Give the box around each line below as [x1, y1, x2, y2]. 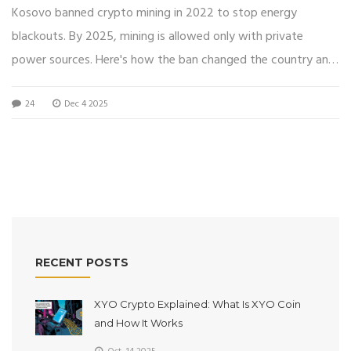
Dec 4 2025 [62, 96, 108, 112]
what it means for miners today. [12, 73, 183, 94]
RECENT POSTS [35, 255, 128, 270]
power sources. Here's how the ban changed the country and [12, 49, 335, 71]
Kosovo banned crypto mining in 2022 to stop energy [12, 2, 297, 24]
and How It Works [94, 316, 183, 329]
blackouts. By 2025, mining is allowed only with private [12, 26, 303, 47]
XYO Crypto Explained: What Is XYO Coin [94, 297, 301, 310]
